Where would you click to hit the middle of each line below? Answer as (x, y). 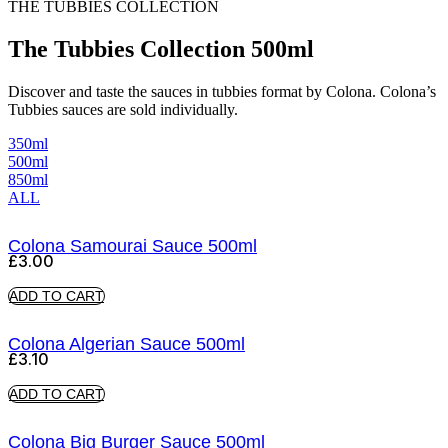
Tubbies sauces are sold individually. (123, 109)
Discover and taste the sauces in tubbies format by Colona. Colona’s (222, 91)
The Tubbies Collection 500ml (161, 48)
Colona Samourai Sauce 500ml (132, 245)
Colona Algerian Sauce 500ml (126, 343)
